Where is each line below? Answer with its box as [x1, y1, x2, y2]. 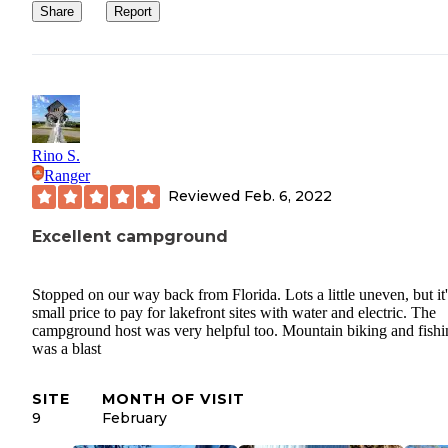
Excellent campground [32, 226, 228, 246]
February [102, 408, 167, 427]
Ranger [44, 166, 90, 184]
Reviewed [168, 187, 244, 206]
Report [114, 3, 152, 19]
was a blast [32, 339, 101, 357]
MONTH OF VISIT [102, 389, 245, 408]
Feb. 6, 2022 [244, 187, 332, 206]
